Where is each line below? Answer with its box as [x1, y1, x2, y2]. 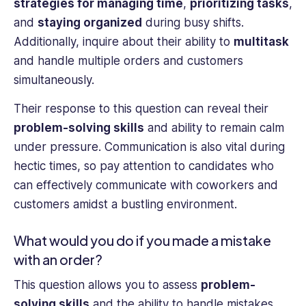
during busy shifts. [142, 15, 244, 29]
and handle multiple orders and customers [14, 53, 243, 68]
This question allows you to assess [14, 278, 201, 292]
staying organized [38, 15, 142, 29]
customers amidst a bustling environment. [14, 197, 237, 212]
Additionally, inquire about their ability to [14, 34, 234, 48]
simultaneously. [14, 72, 94, 87]
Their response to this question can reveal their [14, 102, 268, 116]
